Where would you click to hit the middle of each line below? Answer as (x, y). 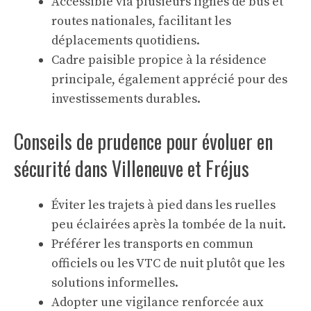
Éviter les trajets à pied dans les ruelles (163, 205)
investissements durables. (126, 99)
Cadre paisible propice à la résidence (159, 60)
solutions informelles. (115, 283)
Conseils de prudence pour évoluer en (143, 141)
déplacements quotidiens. (126, 41)
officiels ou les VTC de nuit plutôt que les (168, 263)
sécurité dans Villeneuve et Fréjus (132, 168)
